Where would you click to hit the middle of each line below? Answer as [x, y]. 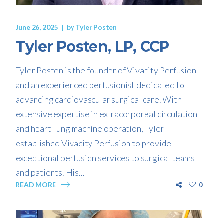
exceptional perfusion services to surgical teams [105, 157]
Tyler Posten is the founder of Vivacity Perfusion [106, 70]
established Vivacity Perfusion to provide [94, 143]
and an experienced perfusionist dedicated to [100, 84]
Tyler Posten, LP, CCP [92, 46]
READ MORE [36, 184]
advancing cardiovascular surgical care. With [99, 99]
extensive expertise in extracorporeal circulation [107, 114]
